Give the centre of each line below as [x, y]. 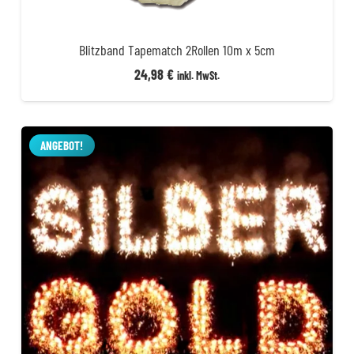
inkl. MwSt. [198, 75]
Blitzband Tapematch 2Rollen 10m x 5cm [177, 50]
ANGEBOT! [62, 145]
